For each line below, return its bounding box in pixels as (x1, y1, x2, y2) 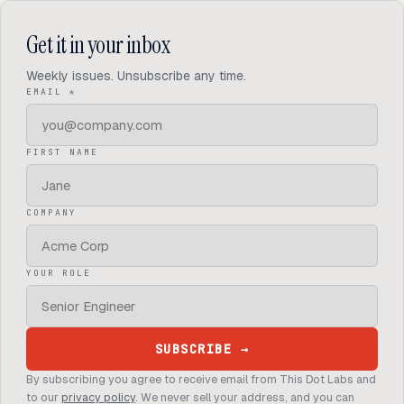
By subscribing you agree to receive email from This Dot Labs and (26, 372, 376, 387)
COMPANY (26, 207, 77, 218)
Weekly (26, 68, 69, 84)
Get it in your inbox (26, 30, 170, 60)
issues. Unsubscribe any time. (69, 68, 246, 84)
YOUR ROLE (26, 267, 91, 279)
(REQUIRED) (76, 85, 148, 96)
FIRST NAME (26, 146, 98, 158)
